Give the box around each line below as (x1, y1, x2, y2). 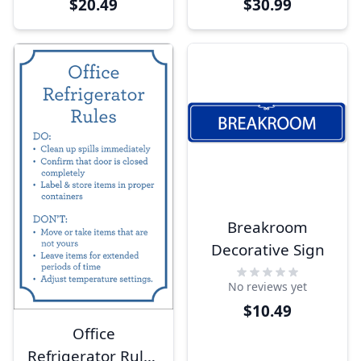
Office (72, 322, 115, 344)
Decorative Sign (210, 239, 325, 260)
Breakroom (227, 217, 308, 238)
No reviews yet (228, 279, 307, 294)
